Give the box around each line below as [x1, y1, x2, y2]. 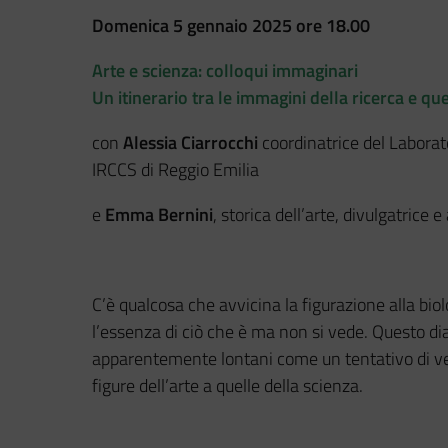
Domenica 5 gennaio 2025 [92, 11, 292, 39]
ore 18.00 [296, 11, 370, 39]
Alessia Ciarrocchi [123, 128, 262, 156]
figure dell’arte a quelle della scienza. [92, 371, 363, 399]
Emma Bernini [105, 200, 213, 228]
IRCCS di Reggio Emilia [92, 155, 259, 183]
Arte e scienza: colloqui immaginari [92, 56, 358, 84]
